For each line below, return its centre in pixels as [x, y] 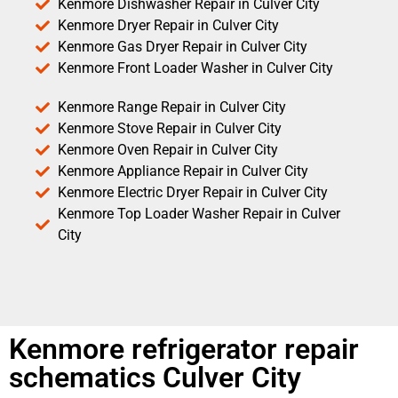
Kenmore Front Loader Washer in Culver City [195, 68]
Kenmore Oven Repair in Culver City [168, 149]
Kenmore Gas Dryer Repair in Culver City [183, 46]
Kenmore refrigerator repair [184, 349]
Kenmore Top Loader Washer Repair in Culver [199, 213]
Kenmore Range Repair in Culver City [172, 107]
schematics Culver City [155, 377]
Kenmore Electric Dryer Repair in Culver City [193, 192]
